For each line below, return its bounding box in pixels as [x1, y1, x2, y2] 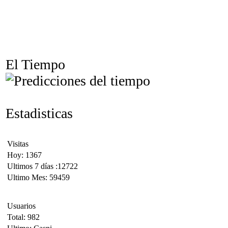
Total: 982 [7, 213, 40, 221]
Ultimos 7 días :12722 [7, 162, 78, 170]
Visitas [7, 139, 28, 148]
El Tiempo [6, 56, 65, 72]
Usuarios [7, 202, 36, 210]
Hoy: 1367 [7, 151, 42, 159]
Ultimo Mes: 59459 [7, 173, 70, 182]
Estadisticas [6, 105, 73, 121]
